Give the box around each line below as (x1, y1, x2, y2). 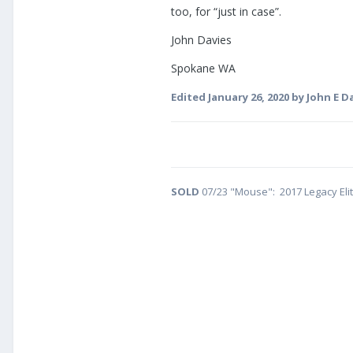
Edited (171, 90, 208, 105)
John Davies (171, 32, 232, 48)
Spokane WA (171, 61, 236, 76)
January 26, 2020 (208, 90, 289, 105)
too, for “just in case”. (171, 4, 284, 20)
